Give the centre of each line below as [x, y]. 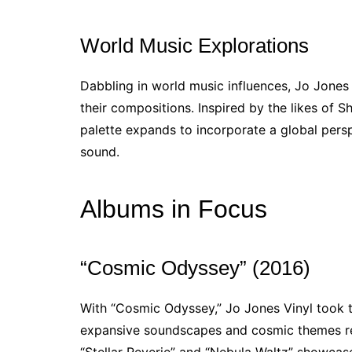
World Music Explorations [194, 46]
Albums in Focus [174, 209]
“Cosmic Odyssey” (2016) [195, 268]
